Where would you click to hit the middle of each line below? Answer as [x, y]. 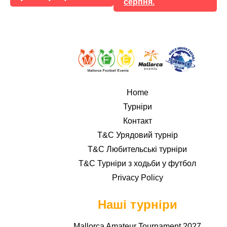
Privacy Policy [137, 177]
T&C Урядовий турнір [137, 135]
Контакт [137, 121]
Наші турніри [137, 204]
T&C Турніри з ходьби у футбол [137, 163]
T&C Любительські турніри [137, 149]
